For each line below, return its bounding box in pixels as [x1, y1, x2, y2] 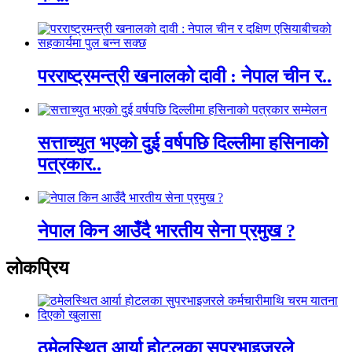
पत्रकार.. [38, 153, 101, 174]
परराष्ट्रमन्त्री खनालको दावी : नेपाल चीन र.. [38, 66, 332, 87]
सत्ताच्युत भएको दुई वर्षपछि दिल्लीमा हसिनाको [38, 132, 328, 153]
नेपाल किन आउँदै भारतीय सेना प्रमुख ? [38, 220, 295, 241]
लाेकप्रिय [6, 257, 68, 278]
